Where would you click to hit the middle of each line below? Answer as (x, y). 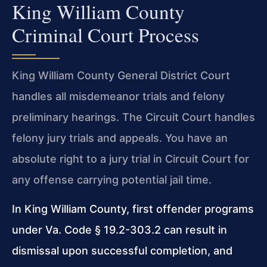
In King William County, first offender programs (133, 209)
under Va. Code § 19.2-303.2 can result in (119, 230)
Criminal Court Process (105, 34)
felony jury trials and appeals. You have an (120, 138)
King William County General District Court (121, 75)
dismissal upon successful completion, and (122, 251)
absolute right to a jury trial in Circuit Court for (131, 159)
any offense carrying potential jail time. (112, 179)
